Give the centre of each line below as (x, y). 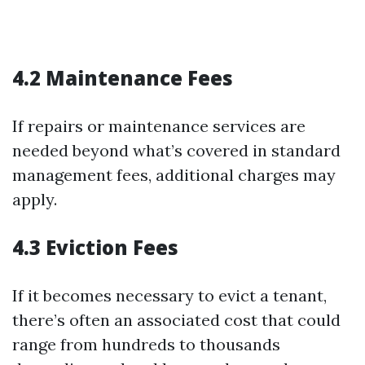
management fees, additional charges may (174, 175)
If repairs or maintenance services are (159, 126)
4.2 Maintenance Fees (123, 78)
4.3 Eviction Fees (95, 247)
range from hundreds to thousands (146, 344)
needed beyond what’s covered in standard (176, 150)
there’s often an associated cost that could (176, 320)
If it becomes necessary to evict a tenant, (169, 295)
